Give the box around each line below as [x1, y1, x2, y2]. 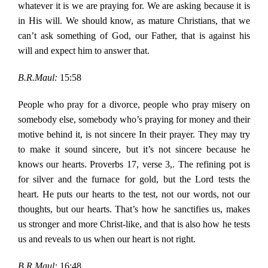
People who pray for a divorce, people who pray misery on [17, 99, 251, 110]
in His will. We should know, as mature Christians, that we [17, 16, 251, 26]
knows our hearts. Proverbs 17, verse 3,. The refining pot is [17, 159, 251, 170]
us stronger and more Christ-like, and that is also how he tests [17, 219, 251, 230]
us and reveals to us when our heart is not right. [17, 234, 196, 245]
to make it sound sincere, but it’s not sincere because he [17, 144, 251, 155]
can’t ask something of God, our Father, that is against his [17, 31, 251, 41]
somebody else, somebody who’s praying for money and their [17, 114, 251, 125]
